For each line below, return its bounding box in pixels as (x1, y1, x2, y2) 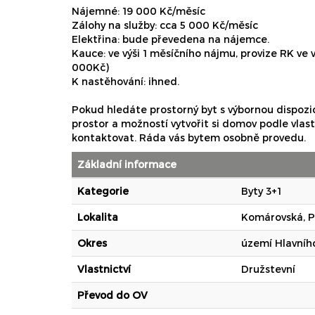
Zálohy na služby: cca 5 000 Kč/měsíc (72, 19, 258, 32)
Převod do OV (77, 289, 148, 302)
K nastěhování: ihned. (72, 75, 179, 88)
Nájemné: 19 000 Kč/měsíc (72, 5, 205, 18)
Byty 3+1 (241, 185, 281, 198)
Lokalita (77, 211, 118, 224)
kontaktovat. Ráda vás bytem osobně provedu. (72, 131, 306, 144)
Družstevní (241, 263, 295, 276)
